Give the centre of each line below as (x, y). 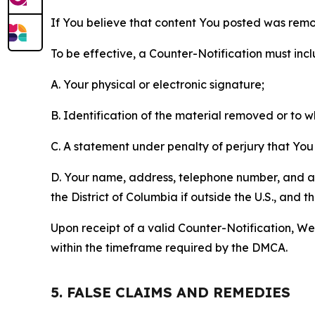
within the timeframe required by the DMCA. (169, 247)
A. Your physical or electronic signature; (157, 84)
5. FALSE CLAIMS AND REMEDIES (171, 292)
